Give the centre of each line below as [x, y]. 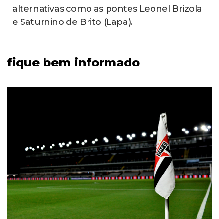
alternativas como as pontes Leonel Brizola [107, 9]
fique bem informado [74, 63]
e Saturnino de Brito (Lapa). [72, 22]
